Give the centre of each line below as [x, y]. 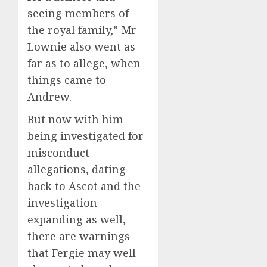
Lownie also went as [81, 46]
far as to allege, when [84, 63]
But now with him [75, 119]
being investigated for [86, 136]
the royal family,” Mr [82, 30]
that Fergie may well [82, 252]
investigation [62, 202]
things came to [67, 80]
